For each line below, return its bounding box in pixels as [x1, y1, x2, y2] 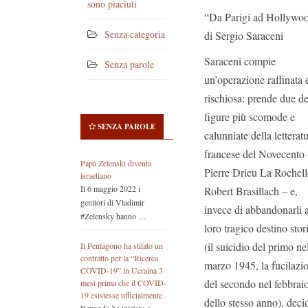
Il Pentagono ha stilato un [80, 240, 163, 252]
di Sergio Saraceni [204, 28, 283, 43]
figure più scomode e [204, 109, 295, 124]
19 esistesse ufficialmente [80, 289, 162, 301]
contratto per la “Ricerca [80, 252, 158, 264]
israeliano [80, 170, 111, 181]
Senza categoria [104, 27, 165, 41]
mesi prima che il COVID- [80, 277, 166, 289]
